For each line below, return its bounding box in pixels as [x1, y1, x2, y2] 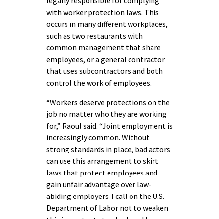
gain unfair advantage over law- [46, 179, 152, 189]
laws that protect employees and [46, 168, 157, 177]
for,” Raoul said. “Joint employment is [46, 121, 173, 131]
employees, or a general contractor [46, 54, 165, 64]
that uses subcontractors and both [46, 66, 163, 76]
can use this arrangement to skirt [46, 156, 158, 166]
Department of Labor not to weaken [46, 203, 168, 213]
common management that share [46, 43, 161, 52]
